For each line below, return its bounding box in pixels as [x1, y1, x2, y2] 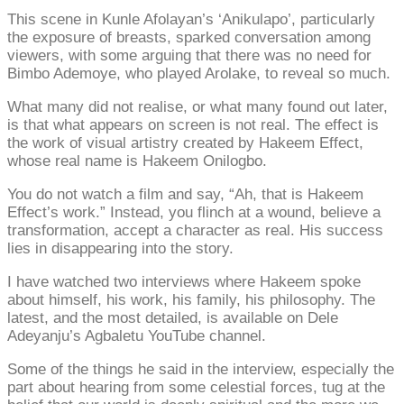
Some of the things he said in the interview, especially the [7, 360, 394, 378]
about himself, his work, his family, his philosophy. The [7, 290, 375, 308]
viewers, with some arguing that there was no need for [7, 46, 372, 64]
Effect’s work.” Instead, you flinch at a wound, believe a [7, 203, 381, 221]
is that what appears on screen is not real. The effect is [7, 115, 379, 133]
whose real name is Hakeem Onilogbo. [7, 151, 267, 170]
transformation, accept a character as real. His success [7, 221, 383, 239]
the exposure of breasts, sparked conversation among [7, 28, 371, 46]
